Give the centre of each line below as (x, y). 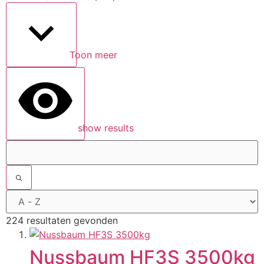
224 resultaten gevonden (62, 221)
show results (104, 128)
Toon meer (92, 55)
